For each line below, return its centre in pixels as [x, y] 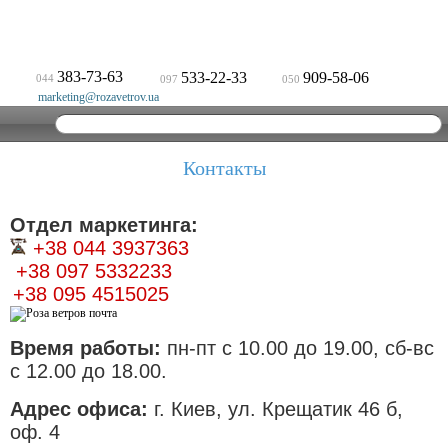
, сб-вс [403, 348]
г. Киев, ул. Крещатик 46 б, [278, 409]
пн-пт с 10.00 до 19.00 [270, 348]
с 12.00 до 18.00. [88, 371]
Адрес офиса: [82, 409]
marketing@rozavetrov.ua [98, 97]
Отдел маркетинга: [104, 225]
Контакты [224, 168]
